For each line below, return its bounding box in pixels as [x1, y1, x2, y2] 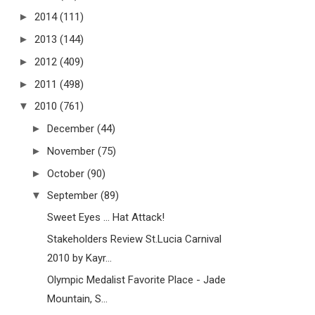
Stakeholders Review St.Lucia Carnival [46, 232, 221, 245]
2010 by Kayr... [46, 251, 112, 264]
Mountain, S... [46, 292, 108, 305]
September [47, 189, 98, 202]
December [47, 122, 94, 136]
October [47, 167, 84, 180]
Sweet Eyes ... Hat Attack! [46, 211, 165, 224]
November [47, 144, 95, 157]
